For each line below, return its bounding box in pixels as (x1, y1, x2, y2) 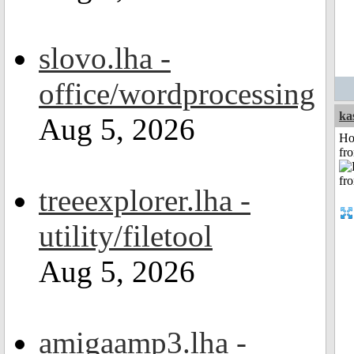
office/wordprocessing (39, 77, 315, 111)
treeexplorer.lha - (39, 183, 250, 217)
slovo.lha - (39, 41, 171, 75)
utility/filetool (39, 219, 213, 253)
